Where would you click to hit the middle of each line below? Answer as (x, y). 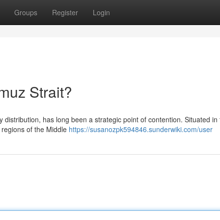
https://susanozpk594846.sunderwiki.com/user (141, 129)
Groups (26, 12)
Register (65, 12)
